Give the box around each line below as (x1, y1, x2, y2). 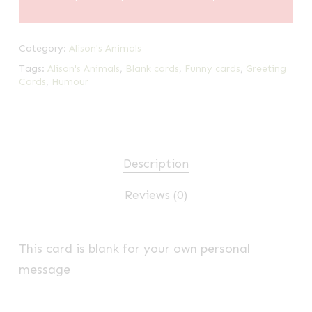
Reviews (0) (124, 187, 187, 202)
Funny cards (184, 62, 240, 75)
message (18, 261, 70, 277)
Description (123, 156, 189, 171)
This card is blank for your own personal (18, 240, 250, 256)
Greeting (245, 62, 286, 75)
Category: (18, 42, 69, 54)
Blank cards (125, 62, 179, 75)
